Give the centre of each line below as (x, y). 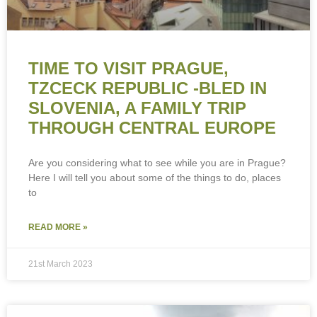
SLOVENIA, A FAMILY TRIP (137, 108)
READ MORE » (58, 227)
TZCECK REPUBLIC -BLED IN (148, 88)
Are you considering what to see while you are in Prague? (157, 163)
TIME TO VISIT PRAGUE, (128, 69)
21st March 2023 (60, 264)
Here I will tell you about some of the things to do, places (155, 178)
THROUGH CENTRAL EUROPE (152, 128)
